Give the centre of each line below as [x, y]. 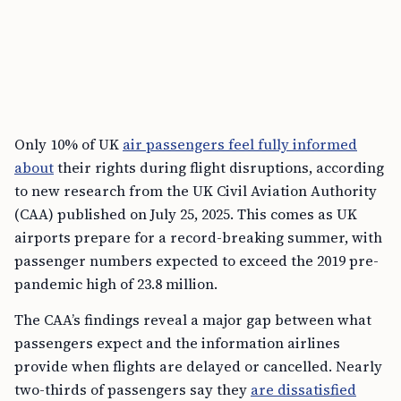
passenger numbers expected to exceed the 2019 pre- [196, 260]
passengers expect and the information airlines [177, 343]
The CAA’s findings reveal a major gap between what [193, 320]
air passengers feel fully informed [240, 144]
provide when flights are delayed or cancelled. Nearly [198, 366]
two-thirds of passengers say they [132, 389]
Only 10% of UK [68, 144]
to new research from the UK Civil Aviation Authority [196, 191]
